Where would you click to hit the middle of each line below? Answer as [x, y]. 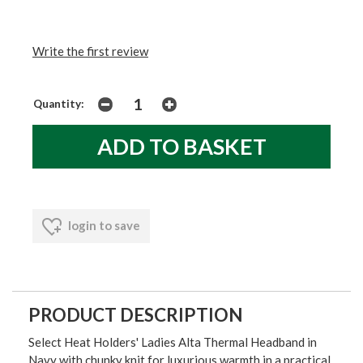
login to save [103, 225]
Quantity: [59, 103]
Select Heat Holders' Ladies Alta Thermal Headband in [173, 342]
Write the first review [90, 51]
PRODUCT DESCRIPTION [136, 315]
